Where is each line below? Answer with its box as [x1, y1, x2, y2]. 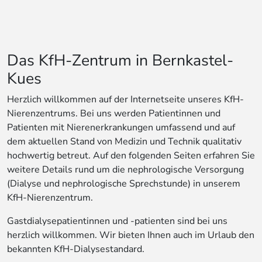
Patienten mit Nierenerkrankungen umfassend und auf [7, 121, 235, 134]
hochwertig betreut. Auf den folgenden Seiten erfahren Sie [7, 149, 255, 162]
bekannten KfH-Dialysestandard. [7, 243, 144, 256]
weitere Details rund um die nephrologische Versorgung [7, 163, 244, 176]
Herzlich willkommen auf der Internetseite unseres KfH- [7, 93, 244, 106]
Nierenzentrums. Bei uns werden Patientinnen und [7, 107, 220, 120]
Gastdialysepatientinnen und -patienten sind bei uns [7, 215, 227, 227]
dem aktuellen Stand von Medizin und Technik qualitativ [7, 135, 242, 148]
